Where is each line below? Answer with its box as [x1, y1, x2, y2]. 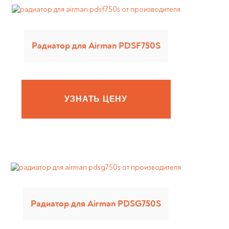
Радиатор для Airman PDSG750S [31, 198, 162, 210]
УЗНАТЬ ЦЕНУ [64, 95, 128, 103]
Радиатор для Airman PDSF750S [31, 40, 161, 52]
